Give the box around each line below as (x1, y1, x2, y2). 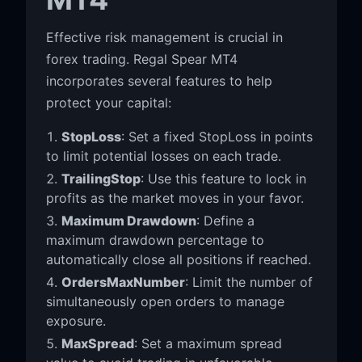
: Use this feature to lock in (140, 170, 306, 187)
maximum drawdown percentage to (45, 231, 264, 248)
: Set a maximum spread (133, 335, 282, 351)
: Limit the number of (184, 273, 313, 290)
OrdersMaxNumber (61, 273, 185, 290)
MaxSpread (61, 335, 134, 351)
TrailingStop (61, 170, 141, 187)
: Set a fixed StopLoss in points (120, 128, 313, 145)
